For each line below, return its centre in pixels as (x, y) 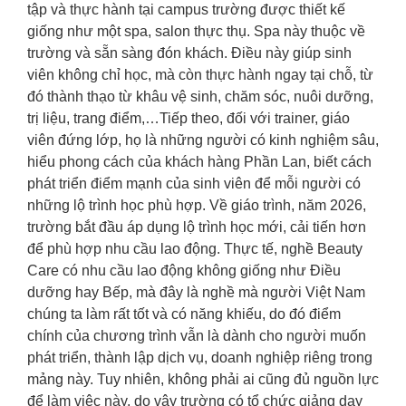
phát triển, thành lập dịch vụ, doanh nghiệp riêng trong (200, 358)
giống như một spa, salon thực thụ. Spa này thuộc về (196, 32)
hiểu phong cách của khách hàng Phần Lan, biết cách (199, 162)
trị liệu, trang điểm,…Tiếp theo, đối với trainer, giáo (188, 119)
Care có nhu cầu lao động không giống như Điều (184, 271)
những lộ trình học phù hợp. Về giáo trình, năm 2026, (197, 206)
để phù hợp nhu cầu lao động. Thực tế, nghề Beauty (195, 249)
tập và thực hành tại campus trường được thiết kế (186, 10)
